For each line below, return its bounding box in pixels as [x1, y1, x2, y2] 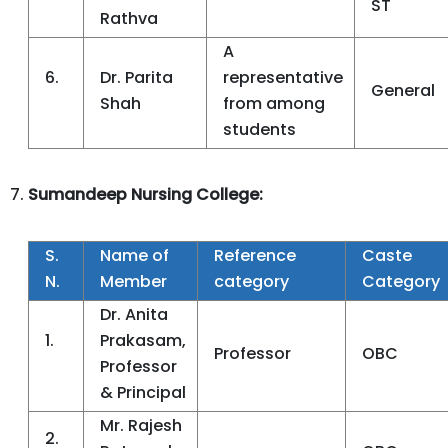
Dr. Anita [100, 303, 168, 326]
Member [100, 270, 167, 293]
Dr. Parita [100, 66, 173, 89]
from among [223, 92, 325, 115]
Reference [214, 244, 296, 267]
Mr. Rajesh [100, 414, 182, 437]
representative [223, 66, 343, 89]
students [223, 118, 296, 141]
